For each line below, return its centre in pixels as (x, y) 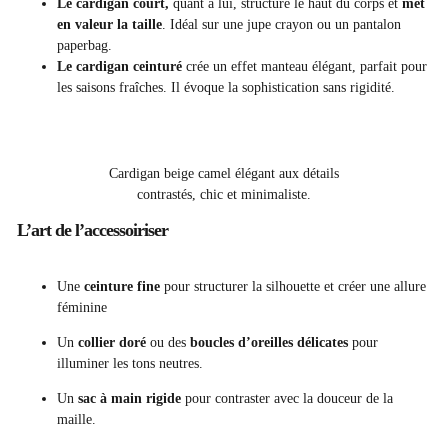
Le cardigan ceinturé (121, 67)
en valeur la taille (109, 25)
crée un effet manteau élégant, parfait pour (306, 67)
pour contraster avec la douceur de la (287, 399)
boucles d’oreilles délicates (269, 343)
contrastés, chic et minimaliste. (224, 195)
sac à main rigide (129, 399)
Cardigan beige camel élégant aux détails (224, 174)
